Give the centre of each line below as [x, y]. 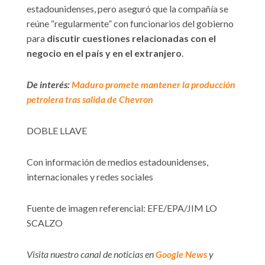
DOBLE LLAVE [57, 131]
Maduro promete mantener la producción [153, 85]
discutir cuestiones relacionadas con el [131, 38]
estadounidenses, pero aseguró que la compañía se [127, 9]
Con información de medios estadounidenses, [117, 162]
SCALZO [45, 223]
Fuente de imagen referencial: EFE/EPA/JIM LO [122, 208]
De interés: [49, 85]
